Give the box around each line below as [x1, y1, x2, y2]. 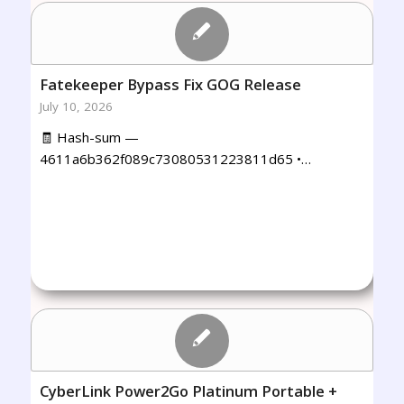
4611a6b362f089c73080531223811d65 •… [39, 150, 311, 168]
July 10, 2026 [39, 98, 113, 115]
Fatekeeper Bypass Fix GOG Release [39, 74, 301, 95]
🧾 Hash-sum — [39, 128, 139, 146]
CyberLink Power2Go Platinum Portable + [39, 381, 337, 401]
